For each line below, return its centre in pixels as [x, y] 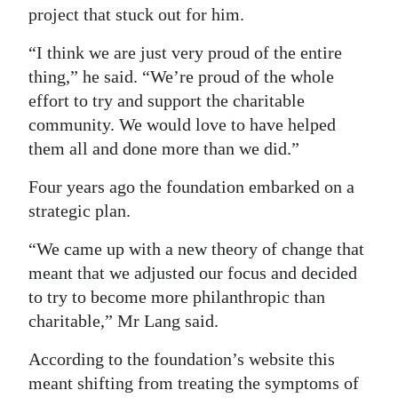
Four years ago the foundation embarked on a [191, 187]
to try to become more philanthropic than [177, 297]
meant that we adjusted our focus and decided [193, 273]
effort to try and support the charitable [167, 100]
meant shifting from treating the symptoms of [194, 383]
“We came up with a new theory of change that [196, 249]
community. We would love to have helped [182, 124]
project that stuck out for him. [136, 14]
